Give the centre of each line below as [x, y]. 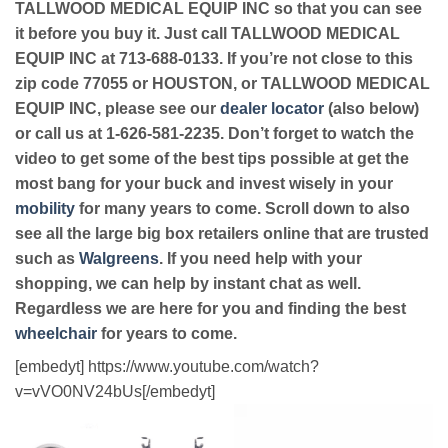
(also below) [371, 109]
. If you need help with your [260, 259]
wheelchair [56, 334]
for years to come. [167, 334]
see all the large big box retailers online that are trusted [222, 234]
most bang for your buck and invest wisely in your [204, 184]
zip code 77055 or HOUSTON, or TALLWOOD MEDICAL [222, 84]
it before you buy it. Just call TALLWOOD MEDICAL [207, 34]
